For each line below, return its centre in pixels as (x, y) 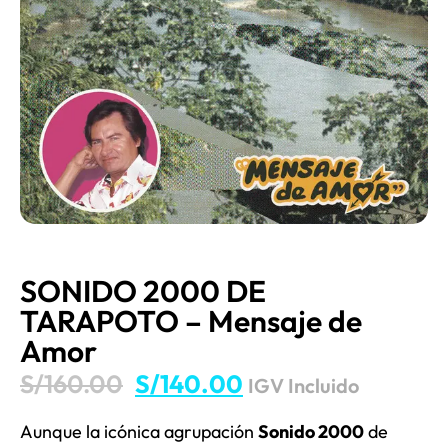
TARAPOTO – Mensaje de (191, 321)
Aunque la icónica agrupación (139, 431)
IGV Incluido (303, 386)
